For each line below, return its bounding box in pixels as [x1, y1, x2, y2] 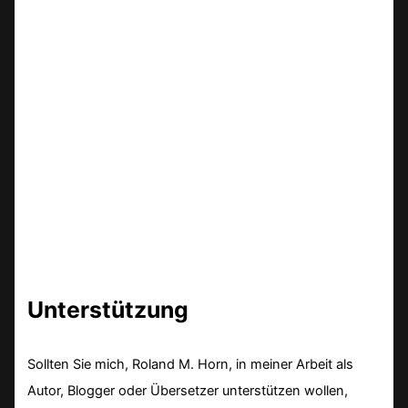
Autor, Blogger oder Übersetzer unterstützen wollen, [27, 382, 349, 399]
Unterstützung [27, 296, 189, 324]
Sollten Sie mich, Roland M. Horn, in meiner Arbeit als [27, 355, 354, 372]
